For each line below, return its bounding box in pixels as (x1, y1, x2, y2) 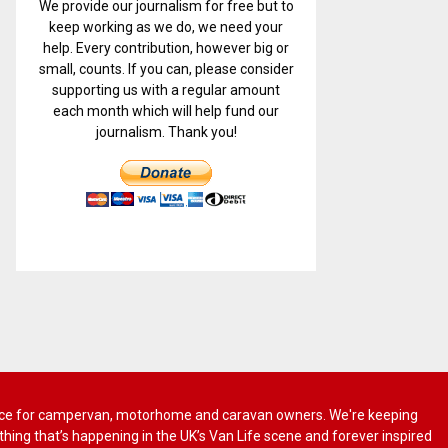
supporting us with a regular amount (52, 81, 280, 98)
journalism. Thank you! (95, 123, 237, 140)
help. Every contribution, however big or (43, 39, 289, 56)
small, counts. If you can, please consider (38, 60, 294, 77)
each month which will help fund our (53, 102, 279, 119)
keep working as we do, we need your (49, 18, 283, 35)
